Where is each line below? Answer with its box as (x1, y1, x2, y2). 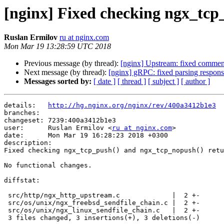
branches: (4, 109, 48, 117)
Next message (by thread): (24, 68, 108, 77)
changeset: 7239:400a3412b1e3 (4, 116, 116, 124)
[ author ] (181, 77, 210, 86)
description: (4, 139, 52, 147)
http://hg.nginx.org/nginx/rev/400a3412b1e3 (48, 101, 216, 109)
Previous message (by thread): (24, 59, 120, 68)
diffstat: (4, 176, 40, 184)
